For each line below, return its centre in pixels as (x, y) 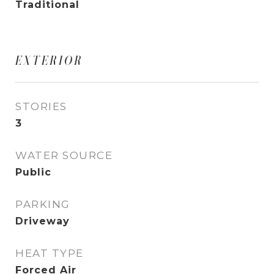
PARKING (43, 204)
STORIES (41, 106)
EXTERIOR (49, 61)
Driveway (43, 221)
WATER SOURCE (64, 155)
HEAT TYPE (50, 253)
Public (33, 172)
